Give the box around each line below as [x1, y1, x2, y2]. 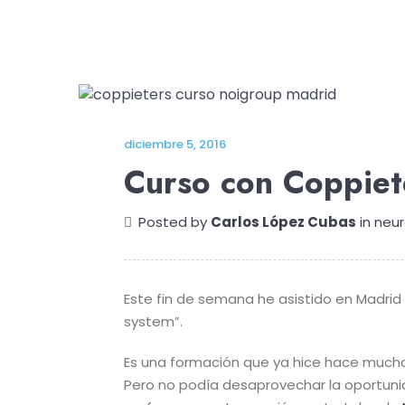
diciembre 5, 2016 [124, 136, 226, 153]
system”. [124, 312, 183, 331]
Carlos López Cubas [211, 212, 356, 231]
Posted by [138, 212, 211, 231]
